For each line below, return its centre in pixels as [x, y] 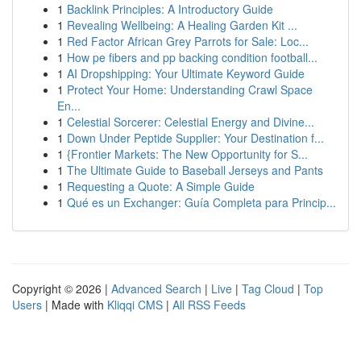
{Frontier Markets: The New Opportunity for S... [187, 154]
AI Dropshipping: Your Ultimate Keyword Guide [186, 73]
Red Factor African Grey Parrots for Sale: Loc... [188, 41]
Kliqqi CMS [135, 305]
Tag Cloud [268, 288]
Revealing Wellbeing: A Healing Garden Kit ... [182, 25]
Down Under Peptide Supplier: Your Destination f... [195, 138]
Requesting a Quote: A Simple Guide [161, 186]
